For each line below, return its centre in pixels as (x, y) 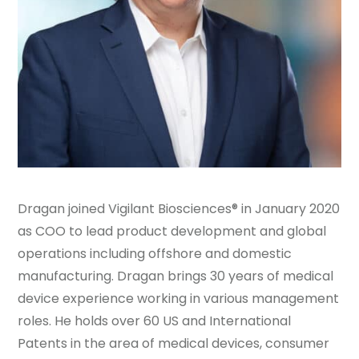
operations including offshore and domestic (155, 254)
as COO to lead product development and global (172, 232)
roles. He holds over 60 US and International (155, 321)
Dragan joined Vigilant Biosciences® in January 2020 (179, 209)
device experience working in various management (179, 299)
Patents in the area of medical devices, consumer (174, 344)
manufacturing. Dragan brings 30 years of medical (176, 276)
